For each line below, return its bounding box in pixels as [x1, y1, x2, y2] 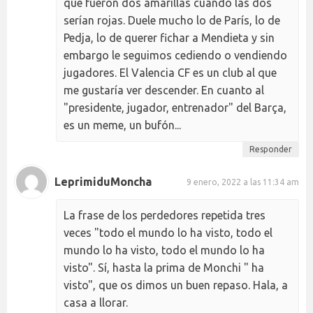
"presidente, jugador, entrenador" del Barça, [64, 101, 286, 115]
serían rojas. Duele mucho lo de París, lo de [64, 14, 280, 27]
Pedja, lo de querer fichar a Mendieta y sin [64, 31, 275, 45]
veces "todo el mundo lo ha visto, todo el [64, 226, 272, 240]
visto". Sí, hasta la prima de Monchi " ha [64, 261, 264, 275]
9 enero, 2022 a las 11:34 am [187, 177, 299, 187]
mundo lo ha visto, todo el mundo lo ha [64, 244, 265, 257]
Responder [249, 145, 292, 154]
